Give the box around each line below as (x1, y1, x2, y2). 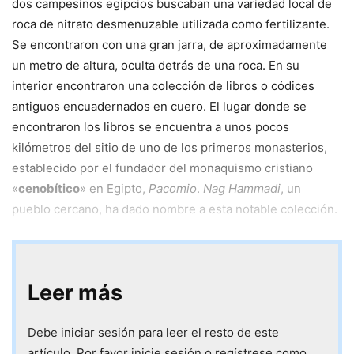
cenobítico (18, 181, 80, 197)
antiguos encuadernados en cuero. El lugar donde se (12, 99, 307, 115)
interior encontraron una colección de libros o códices (12, 78, 314, 94)
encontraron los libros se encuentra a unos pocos (12, 119, 289, 135)
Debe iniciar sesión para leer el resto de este (28, 325, 279, 341)
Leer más (28, 280, 122, 307)
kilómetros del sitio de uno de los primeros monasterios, (12, 140, 327, 156)
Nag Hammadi (203, 181, 281, 197)
